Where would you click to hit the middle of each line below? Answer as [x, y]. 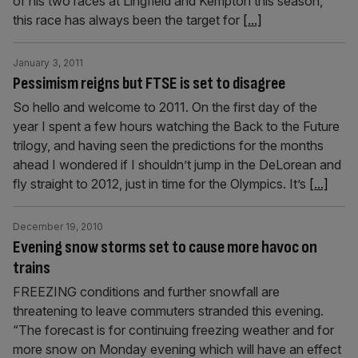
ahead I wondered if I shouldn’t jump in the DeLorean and [177, 165]
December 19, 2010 [58, 227]
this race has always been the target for [128, 20]
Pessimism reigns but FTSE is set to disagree [149, 84]
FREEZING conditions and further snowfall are [146, 292]
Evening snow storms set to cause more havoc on [165, 247]
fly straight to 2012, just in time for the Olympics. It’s [161, 184]
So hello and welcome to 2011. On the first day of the [165, 107]
